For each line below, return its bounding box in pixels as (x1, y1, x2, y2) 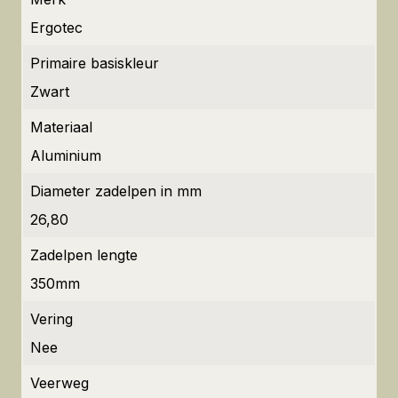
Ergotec (30, 19, 83, 37)
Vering (30, 310, 73, 329)
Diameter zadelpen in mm (30, 182, 202, 201)
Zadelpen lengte (30, 246, 138, 265)
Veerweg (30, 374, 89, 393)
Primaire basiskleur (30, 54, 159, 73)
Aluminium (30, 147, 101, 165)
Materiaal (30, 118, 92, 137)
